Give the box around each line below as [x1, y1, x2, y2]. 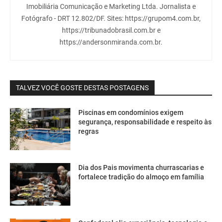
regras [78, 127, 99, 135]
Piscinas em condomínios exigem [78, 108, 184, 116]
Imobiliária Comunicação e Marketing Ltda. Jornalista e [26, 2, 196, 10]
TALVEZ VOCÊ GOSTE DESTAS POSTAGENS [16, 83, 149, 92]
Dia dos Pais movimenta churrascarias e [78, 164, 205, 172]
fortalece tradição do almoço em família [78, 173, 205, 181]
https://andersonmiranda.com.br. [59, 38, 163, 46]
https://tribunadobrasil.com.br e [61, 26, 161, 34]
